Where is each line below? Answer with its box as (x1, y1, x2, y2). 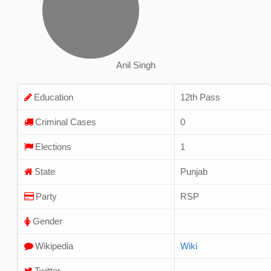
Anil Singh (116, 60, 155, 70)
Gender (33, 215, 62, 226)
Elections (35, 141, 71, 152)
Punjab (180, 166, 207, 177)
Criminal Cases (35, 116, 96, 127)
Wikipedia (35, 240, 73, 251)
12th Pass (180, 91, 220, 102)
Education (34, 91, 73, 102)
